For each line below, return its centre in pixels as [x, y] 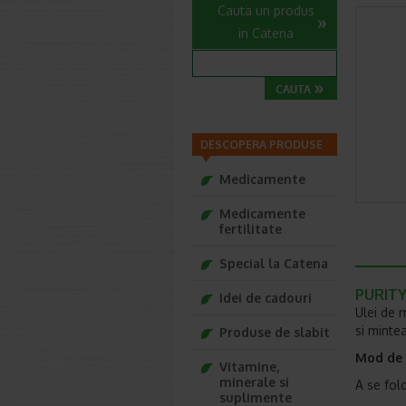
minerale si [254, 382]
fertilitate [251, 229]
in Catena [266, 33]
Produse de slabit [275, 332]
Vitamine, [249, 367]
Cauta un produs [266, 10]
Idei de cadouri [266, 298]
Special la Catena [274, 263]
